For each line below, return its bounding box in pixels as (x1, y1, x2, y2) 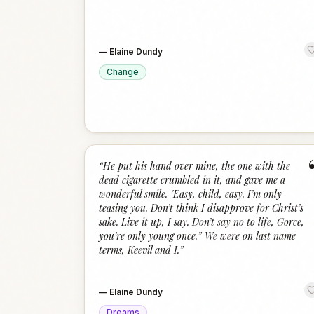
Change (107, 67, 139, 77)
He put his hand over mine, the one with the (103, 159, 290, 172)
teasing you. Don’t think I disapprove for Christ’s (99, 201, 303, 214)
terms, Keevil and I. (99, 243, 179, 257)
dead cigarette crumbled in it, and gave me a (99, 173, 285, 186)
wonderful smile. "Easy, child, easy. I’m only (99, 187, 282, 200)
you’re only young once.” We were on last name (99, 229, 296, 243)
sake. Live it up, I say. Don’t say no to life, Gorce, (99, 215, 304, 228)
